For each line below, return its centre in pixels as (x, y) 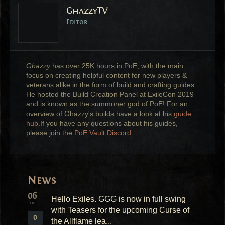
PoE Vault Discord (103, 133)
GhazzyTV (87, 10)
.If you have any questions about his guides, (108, 124)
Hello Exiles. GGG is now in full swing (118, 199)
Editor (77, 22)
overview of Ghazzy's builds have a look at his (100, 114)
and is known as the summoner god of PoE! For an (107, 104)
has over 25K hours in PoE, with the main (117, 66)
